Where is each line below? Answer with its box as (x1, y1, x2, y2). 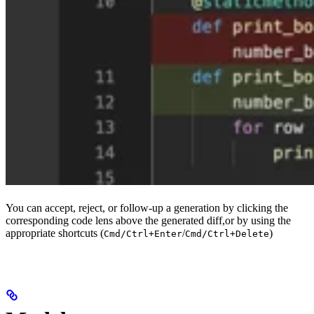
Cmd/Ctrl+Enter (104, 228, 182, 240)
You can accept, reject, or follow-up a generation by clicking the (6, 202, 288, 214)
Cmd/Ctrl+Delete (185, 228, 269, 240)
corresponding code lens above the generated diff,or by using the (6, 214, 291, 227)
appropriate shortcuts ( (6, 227, 104, 240)
